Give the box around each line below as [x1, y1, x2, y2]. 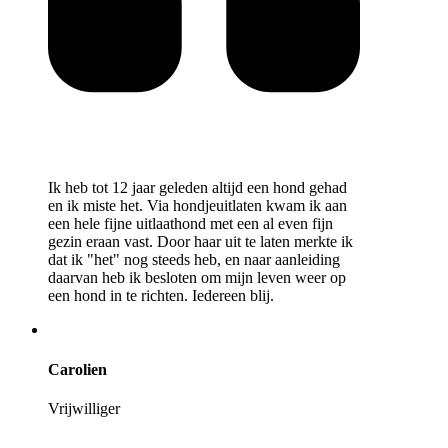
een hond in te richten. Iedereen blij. [48, 287, 274, 305]
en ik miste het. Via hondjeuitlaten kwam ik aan [48, 197, 347, 215]
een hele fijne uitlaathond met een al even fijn [48, 215, 333, 233]
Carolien [48, 360, 107, 378]
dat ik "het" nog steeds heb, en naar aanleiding [48, 251, 340, 269]
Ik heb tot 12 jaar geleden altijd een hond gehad [48, 179, 347, 197]
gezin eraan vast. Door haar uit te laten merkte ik [48, 233, 353, 251]
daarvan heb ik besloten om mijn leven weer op [48, 269, 346, 287]
